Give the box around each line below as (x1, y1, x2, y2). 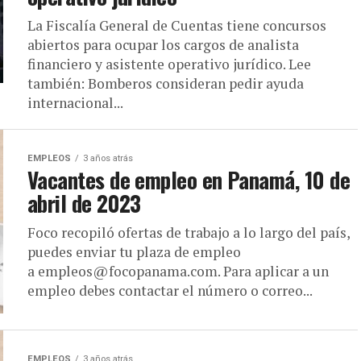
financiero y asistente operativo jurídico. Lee (27, 54, 311, 73)
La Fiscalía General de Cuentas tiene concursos (27, 15, 326, 35)
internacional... (27, 93, 123, 112)
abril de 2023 (27, 186, 141, 219)
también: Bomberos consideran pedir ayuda (27, 73, 304, 93)
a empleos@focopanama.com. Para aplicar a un (27, 261, 329, 280)
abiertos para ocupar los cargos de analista (27, 35, 299, 54)
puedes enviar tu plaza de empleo (27, 242, 241, 261)
